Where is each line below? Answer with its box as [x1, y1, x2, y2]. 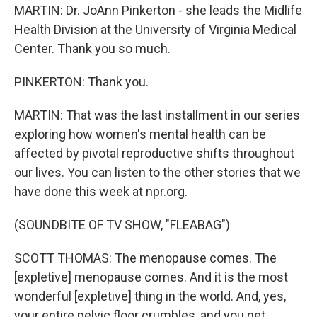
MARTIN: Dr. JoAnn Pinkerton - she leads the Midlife [14, 3, 302, 18]
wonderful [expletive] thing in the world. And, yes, [14, 289, 286, 304]
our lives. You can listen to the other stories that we [14, 165, 301, 180]
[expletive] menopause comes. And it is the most [14, 270, 288, 284]
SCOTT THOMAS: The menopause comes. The [14, 250, 277, 265]
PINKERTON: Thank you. [14, 74, 149, 89]
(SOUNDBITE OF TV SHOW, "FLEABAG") [14, 217, 230, 232]
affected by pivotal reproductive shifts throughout [14, 146, 294, 161]
